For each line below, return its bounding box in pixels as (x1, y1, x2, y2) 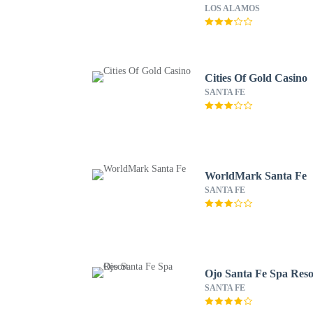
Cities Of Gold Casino (205, 72, 308, 84)
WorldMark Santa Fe (205, 170, 307, 182)
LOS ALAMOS (205, 3, 261, 13)
